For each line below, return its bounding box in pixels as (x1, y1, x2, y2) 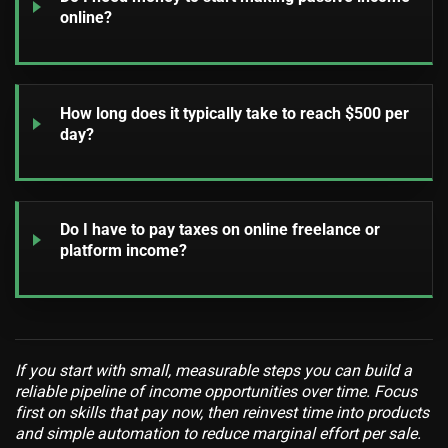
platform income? (59, 241, 187, 261)
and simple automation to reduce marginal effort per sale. (15, 423, 421, 443)
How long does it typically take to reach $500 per (59, 103, 409, 123)
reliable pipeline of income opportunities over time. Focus (15, 381, 417, 401)
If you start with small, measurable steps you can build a (15, 360, 412, 380)
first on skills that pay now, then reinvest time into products (15, 402, 429, 422)
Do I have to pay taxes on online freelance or (59, 220, 380, 240)
